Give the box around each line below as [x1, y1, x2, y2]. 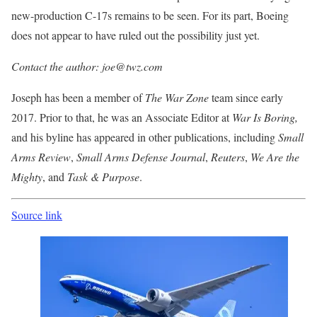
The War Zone [145, 89, 209, 105]
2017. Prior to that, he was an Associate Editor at [11, 109, 232, 125]
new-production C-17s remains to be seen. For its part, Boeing [11, 7, 289, 23]
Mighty [11, 168, 42, 184]
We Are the [250, 149, 299, 164]
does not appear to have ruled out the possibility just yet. [11, 27, 260, 42]
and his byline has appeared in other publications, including [11, 129, 278, 144]
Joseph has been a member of [11, 89, 145, 105]
